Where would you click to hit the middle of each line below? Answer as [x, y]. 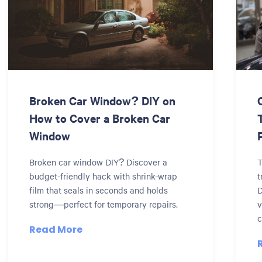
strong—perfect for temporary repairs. [104, 204]
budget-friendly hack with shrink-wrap [103, 176]
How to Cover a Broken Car [100, 118]
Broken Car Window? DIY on [102, 101]
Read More [56, 230]
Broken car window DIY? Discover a [98, 162]
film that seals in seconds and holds [99, 190]
